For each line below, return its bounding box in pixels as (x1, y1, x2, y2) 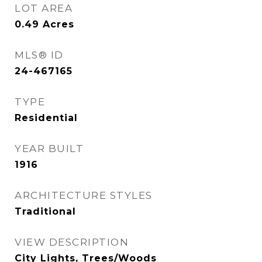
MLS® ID (15, 49, 64, 61)
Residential (15, 112, 78, 123)
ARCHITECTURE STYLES (15, 189, 153, 201)
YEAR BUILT (15, 143, 84, 154)
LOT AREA (15, 2, 73, 14)
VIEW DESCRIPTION (15, 236, 129, 248)
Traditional (15, 206, 76, 217)
